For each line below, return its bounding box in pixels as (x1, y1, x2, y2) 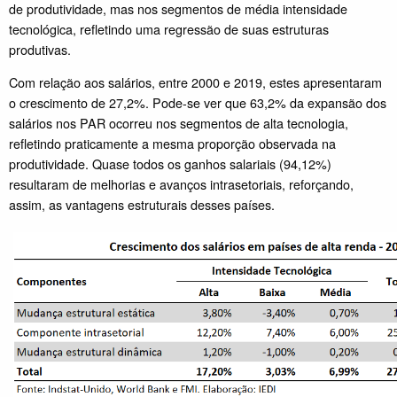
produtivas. (9, 40, 71, 58)
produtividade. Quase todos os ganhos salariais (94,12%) (9, 154, 331, 174)
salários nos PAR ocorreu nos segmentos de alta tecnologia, (9, 113, 348, 133)
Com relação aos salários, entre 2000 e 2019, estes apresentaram (9, 73, 382, 92)
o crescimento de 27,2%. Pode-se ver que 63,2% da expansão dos (9, 93, 386, 113)
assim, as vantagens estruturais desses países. (9, 195, 275, 214)
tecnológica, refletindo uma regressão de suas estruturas (9, 19, 329, 38)
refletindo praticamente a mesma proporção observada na (9, 134, 336, 153)
